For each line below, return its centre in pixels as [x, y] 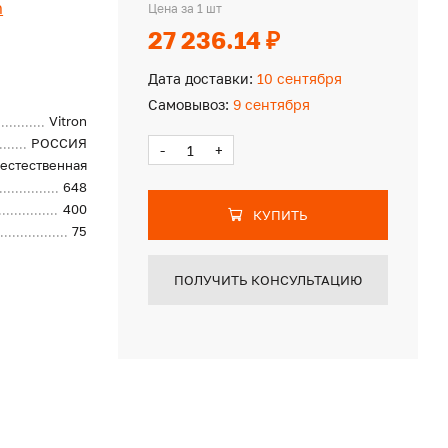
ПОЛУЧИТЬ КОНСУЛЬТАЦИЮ [267, 280]
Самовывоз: [188, 104]
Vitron [68, 121]
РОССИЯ [59, 143]
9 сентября [269, 104]
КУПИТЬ [280, 215]
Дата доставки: [200, 78]
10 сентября [297, 78]
